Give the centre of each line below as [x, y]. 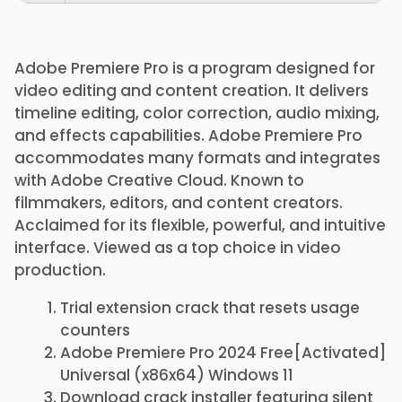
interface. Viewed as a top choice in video [178, 248]
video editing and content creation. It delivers [192, 91]
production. [60, 270]
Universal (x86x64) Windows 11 [177, 375]
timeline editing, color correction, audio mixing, [197, 113]
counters [95, 330]
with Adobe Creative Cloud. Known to [159, 180]
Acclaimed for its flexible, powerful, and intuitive [200, 225]
